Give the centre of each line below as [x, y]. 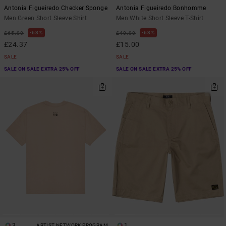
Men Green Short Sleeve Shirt [46, 18]
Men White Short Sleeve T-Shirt [160, 18]
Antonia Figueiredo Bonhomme [161, 8]
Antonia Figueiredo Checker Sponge [56, 8]
